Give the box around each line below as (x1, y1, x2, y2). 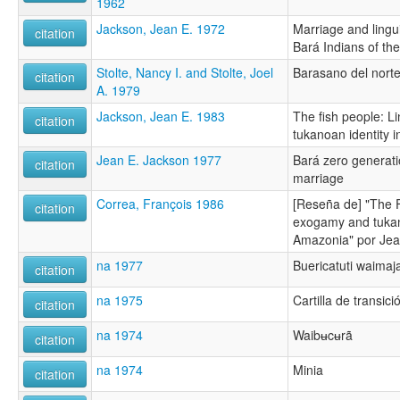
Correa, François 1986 (96, 194, 224, 212)
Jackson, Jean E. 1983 (96, 106, 225, 125)
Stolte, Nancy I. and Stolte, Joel (96, 62, 273, 81)
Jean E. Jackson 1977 (96, 150, 221, 169)
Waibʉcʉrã (293, 325, 353, 344)
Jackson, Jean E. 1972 (96, 19, 225, 37)
